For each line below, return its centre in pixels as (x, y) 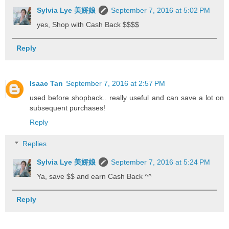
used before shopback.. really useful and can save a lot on (127, 98)
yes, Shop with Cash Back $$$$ (88, 25)
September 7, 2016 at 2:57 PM (116, 84)
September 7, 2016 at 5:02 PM (161, 10)
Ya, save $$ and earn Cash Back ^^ (95, 177)
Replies (35, 144)
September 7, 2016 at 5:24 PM (161, 162)
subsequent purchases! (67, 108)
